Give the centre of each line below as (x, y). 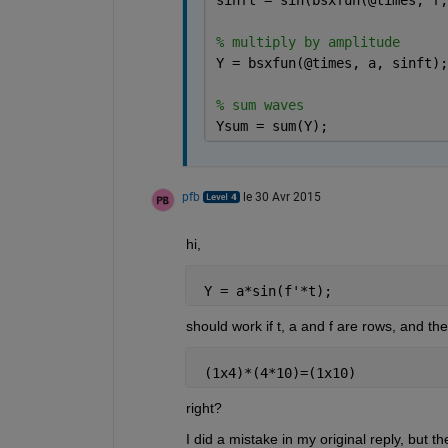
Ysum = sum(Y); (271, 125)
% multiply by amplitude (307, 41)
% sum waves (259, 104)
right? (203, 407)
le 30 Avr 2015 (281, 196)
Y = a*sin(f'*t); (263, 290)
